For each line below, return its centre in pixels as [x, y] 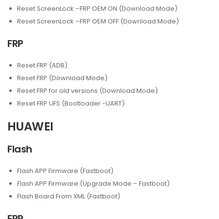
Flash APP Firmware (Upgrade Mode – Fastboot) [93, 184]
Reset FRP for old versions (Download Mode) [88, 91]
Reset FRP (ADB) [42, 65]
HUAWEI [30, 126]
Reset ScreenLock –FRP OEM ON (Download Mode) [97, 9]
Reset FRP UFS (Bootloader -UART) [71, 103]
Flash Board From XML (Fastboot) [69, 196]
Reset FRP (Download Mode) [62, 78]
